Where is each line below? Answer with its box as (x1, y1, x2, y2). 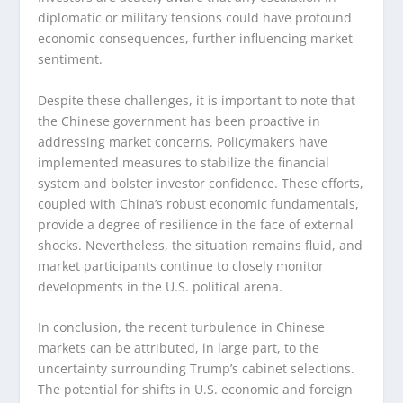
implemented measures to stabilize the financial (38, 153, 330, 171)
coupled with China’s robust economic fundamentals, (38, 194, 360, 212)
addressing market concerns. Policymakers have (38, 132, 328, 150)
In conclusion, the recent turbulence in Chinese (38, 318, 326, 336)
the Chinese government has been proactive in (38, 112, 321, 130)
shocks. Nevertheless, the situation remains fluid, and (38, 236, 363, 254)
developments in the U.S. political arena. (38, 277, 283, 295)
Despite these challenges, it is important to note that (38, 91, 356, 109)
